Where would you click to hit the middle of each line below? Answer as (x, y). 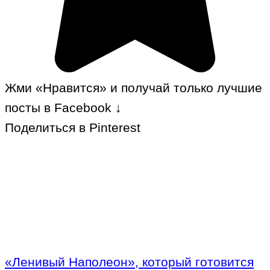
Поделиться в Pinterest (73, 128)
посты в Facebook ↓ (63, 108)
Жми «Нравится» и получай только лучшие (133, 88)
